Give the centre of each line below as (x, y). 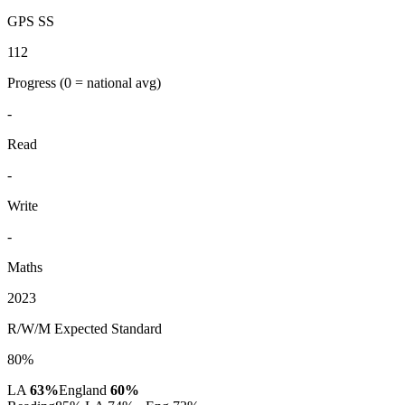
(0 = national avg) (110, 82)
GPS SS (31, 21)
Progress (33, 82)
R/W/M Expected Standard (85, 328)
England (85, 390)
